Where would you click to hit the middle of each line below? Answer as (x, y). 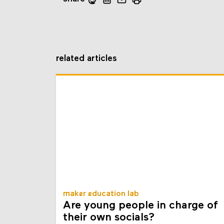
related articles (86, 59)
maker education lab (101, 194)
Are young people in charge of (140, 206)
